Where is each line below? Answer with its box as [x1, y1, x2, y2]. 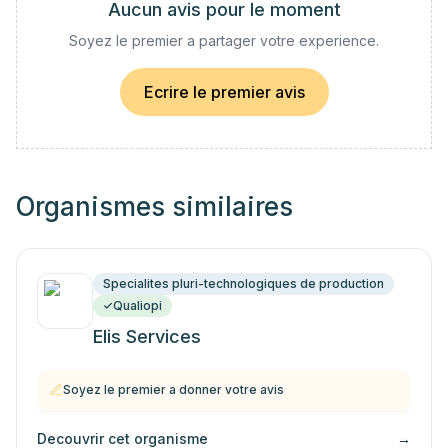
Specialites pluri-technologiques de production [103, 276, 384, 291]
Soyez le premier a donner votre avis [63, 382, 284, 397]
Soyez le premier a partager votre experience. [69, 32, 379, 49]
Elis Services [93, 326, 201, 347]
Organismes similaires [16, 191, 293, 222]
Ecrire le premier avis [143, 82, 305, 102]
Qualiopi [113, 298, 162, 313]
